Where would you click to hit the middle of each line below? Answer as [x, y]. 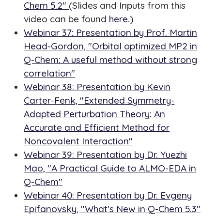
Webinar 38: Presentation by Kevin [97, 87]
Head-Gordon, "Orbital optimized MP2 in [111, 46]
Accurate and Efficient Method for [97, 128]
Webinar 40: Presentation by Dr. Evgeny [108, 195]
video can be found [67, 19]
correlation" [50, 73]
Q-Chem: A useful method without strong [111, 60]
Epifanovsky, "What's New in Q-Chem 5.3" [112, 209]
